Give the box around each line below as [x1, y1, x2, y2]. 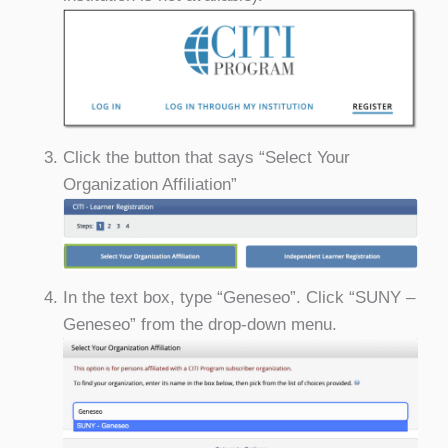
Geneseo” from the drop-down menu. [62, 315, 337, 335]
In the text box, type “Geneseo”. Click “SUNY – [62, 288, 415, 308]
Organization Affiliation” [62, 174, 237, 194]
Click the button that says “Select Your [62, 147, 350, 167]
